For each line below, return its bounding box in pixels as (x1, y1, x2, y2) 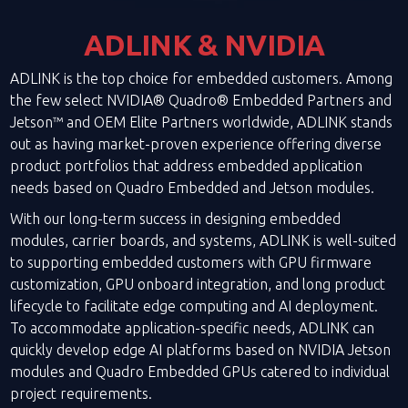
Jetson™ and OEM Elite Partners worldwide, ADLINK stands (10, 113, 393, 130)
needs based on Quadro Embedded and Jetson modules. (10, 178, 375, 196)
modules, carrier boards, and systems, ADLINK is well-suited (10, 231, 397, 249)
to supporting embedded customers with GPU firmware (10, 253, 372, 270)
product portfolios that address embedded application (10, 157, 363, 174)
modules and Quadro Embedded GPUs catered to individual (10, 362, 391, 380)
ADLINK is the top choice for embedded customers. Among (10, 69, 393, 87)
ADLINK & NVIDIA (83, 27, 325, 61)
